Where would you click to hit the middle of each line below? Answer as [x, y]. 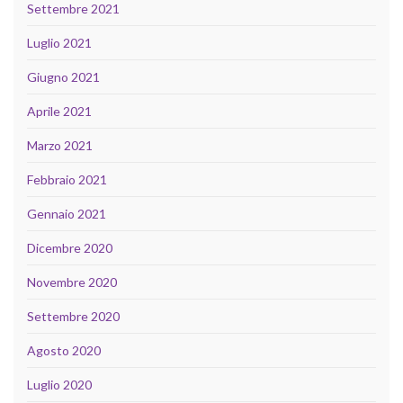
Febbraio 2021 [67, 179]
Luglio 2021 [59, 42]
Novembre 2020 [72, 282]
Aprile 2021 [59, 111]
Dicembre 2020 [70, 247]
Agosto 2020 [64, 350]
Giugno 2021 [63, 76]
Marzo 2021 [60, 145]
